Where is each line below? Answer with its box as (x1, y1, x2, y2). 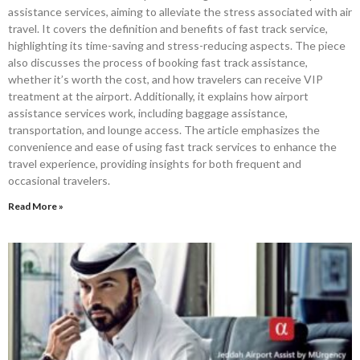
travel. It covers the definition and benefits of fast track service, (8, 21, 328, 35)
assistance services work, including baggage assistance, (8, 105, 288, 120)
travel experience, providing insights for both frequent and (8, 156, 301, 170)
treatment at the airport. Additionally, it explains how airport (8, 88, 309, 103)
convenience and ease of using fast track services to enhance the (8, 139, 337, 153)
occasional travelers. (8, 173, 110, 187)
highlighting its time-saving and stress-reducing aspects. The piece (8, 38, 346, 52)
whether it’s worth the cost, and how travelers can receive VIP (8, 72, 323, 86)
